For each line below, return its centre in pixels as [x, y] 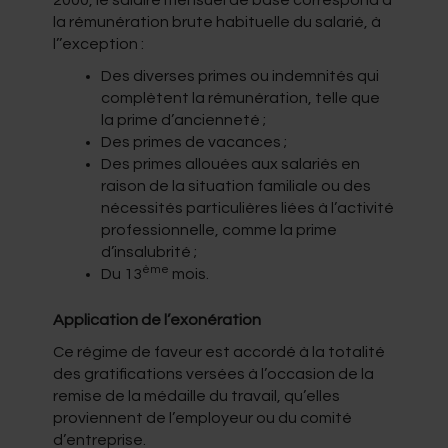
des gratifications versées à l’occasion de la [213, 373]
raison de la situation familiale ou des [235, 185]
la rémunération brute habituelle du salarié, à [216, 21]
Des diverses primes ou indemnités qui [239, 75]
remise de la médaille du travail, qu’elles [196, 395]
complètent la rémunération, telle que [240, 97]
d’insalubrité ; [148, 251]
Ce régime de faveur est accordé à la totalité [218, 351]
